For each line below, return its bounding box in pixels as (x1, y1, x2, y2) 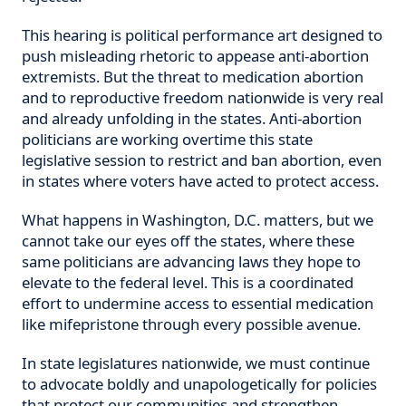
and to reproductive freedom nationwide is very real (21, 87, 383, 109)
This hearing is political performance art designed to (21, 24, 382, 46)
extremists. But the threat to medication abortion (21, 66, 363, 88)
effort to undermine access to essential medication (21, 293, 373, 314)
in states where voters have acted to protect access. (21, 170, 379, 192)
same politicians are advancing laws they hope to (21, 251, 361, 273)
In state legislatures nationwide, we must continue (21, 353, 370, 374)
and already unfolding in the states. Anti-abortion (21, 108, 362, 130)
